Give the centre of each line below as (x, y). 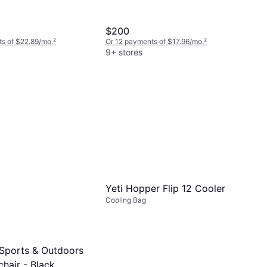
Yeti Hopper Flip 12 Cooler (165, 188)
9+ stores (124, 52)
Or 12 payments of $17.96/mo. (155, 41)
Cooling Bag (126, 200)
